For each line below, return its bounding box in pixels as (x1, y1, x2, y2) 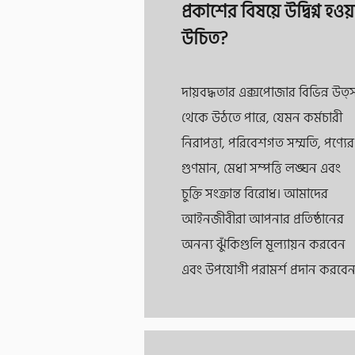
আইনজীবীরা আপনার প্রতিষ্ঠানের (181, 208, 344, 231)
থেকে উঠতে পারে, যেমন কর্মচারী (181, 107, 342, 129)
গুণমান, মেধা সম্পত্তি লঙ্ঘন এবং (181, 158, 341, 180)
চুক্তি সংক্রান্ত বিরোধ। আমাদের (181, 183, 328, 205)
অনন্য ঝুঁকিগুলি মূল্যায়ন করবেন (181, 234, 345, 256)
